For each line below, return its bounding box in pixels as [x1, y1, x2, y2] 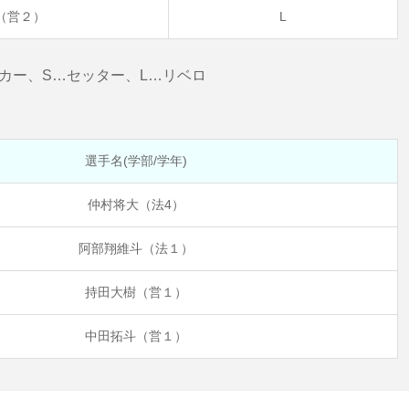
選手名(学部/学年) [84, 152, 187, 168]
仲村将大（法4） [87, 196, 184, 212]
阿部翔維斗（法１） [78, 240, 194, 256]
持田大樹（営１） [84, 284, 187, 299]
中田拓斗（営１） [84, 328, 187, 343]
